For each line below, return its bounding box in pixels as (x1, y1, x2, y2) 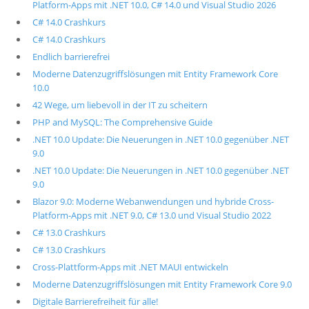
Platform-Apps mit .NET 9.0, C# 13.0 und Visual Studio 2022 (32, 209, 271, 221)
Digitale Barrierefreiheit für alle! (32, 295, 158, 308)
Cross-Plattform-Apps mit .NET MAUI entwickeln (32, 261, 228, 273)
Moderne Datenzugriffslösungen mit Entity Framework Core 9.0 (32, 278, 292, 290)
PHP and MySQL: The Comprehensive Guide (32, 116, 212, 128)
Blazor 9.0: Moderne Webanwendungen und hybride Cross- (32, 195, 274, 208)
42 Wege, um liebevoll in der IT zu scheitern (32, 99, 208, 111)
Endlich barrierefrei (32, 50, 110, 63)
